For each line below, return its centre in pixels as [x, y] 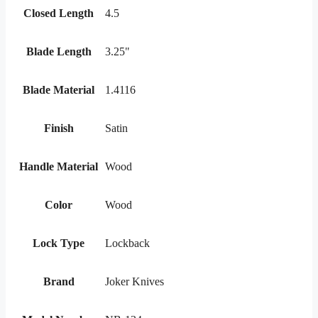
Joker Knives [135, 282]
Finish [59, 128]
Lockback [127, 243]
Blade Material [59, 90]
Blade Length [59, 52]
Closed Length [59, 13]
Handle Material [59, 167]
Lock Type [59, 243]
